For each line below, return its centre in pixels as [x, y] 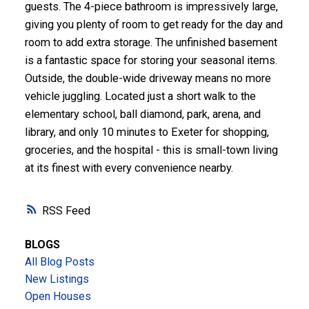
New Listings [57, 279]
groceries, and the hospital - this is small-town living [151, 150]
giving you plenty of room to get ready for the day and [153, 25]
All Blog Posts [59, 261]
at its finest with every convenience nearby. [129, 168]
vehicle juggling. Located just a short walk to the [140, 97]
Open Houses [58, 296]
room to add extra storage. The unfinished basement [151, 43]
